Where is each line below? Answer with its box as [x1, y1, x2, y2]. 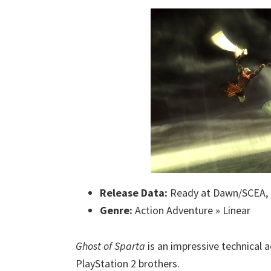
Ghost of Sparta [76, 239, 145, 253]
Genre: [100, 203, 132, 217]
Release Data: [100, 186, 168, 200]
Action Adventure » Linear [132, 203, 250, 217]
